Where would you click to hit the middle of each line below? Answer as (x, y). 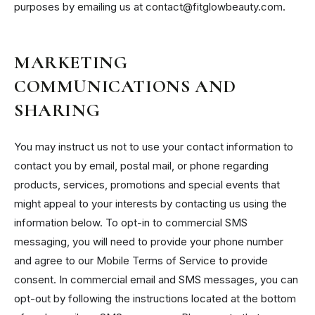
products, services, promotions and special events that (147, 185)
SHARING (57, 110)
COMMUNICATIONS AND (125, 86)
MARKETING (71, 62)
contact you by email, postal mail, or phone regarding (141, 166)
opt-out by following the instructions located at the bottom (155, 299)
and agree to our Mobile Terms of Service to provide (141, 261)
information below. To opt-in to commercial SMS (131, 223)
